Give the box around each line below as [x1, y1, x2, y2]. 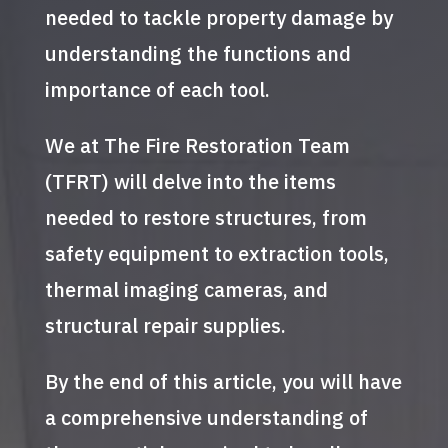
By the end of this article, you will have [44, 368, 402, 395]
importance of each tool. [44, 76, 270, 103]
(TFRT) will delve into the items [44, 168, 336, 195]
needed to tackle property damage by [44, 4, 393, 31]
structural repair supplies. [44, 312, 286, 339]
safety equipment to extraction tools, [44, 240, 389, 267]
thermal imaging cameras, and [44, 276, 328, 303]
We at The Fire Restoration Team [44, 132, 350, 159]
